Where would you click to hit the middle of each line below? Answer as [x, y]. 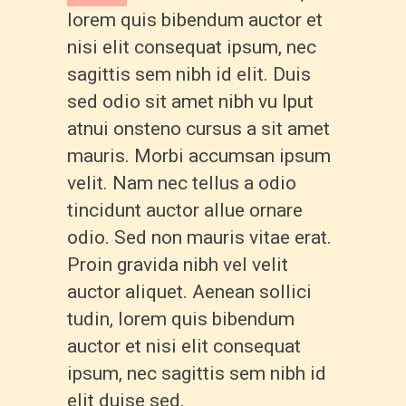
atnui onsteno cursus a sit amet [198, 128]
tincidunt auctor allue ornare [185, 210]
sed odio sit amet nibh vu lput [190, 101]
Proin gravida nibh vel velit [178, 264]
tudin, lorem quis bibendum [181, 319]
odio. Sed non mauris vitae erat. [199, 237]
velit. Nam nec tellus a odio [182, 183]
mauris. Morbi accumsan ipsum [199, 155]
